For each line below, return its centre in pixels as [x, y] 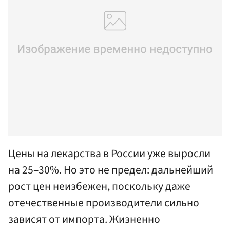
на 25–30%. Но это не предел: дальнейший [111, 170]
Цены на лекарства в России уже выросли [109, 154]
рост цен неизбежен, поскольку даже [99, 186]
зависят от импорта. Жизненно [84, 219]
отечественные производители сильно [104, 203]
